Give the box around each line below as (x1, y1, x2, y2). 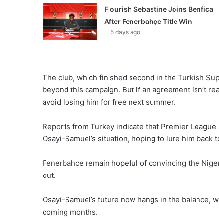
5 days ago (110, 28, 140, 36)
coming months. (43, 207, 98, 217)
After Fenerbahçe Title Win (104, 17, 192, 26)
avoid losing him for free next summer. (43, 97, 175, 107)
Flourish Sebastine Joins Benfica (104, 5, 213, 14)
